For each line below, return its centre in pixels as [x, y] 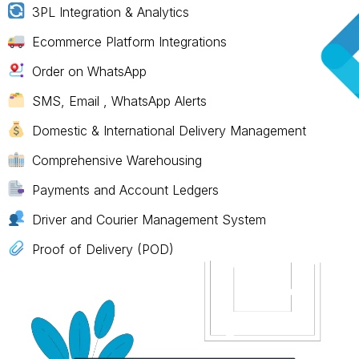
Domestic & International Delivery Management [169, 130]
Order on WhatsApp [89, 71]
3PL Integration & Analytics [110, 12]
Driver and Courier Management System [149, 219]
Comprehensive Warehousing [117, 160]
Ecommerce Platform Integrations [129, 41]
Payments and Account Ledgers [125, 190]
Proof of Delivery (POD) [103, 249]
